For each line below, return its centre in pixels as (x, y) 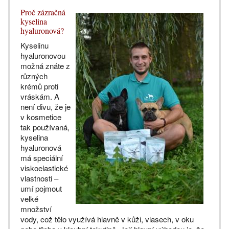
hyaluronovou (43, 56)
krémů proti (39, 86)
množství (36, 209)
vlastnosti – (39, 178)
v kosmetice (41, 117)
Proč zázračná (43, 12)
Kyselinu (35, 45)
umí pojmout (41, 189)
